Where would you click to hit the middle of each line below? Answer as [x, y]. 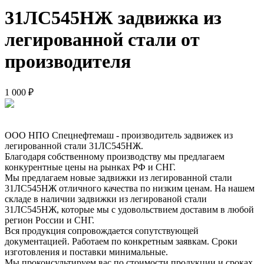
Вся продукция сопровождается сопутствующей [102, 230]
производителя [68, 62]
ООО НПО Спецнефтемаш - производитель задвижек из [119, 135]
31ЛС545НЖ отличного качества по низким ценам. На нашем [130, 188]
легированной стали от [102, 40]
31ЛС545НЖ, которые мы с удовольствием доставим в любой [129, 209]
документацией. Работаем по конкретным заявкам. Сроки [121, 241]
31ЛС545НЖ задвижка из [113, 18]
